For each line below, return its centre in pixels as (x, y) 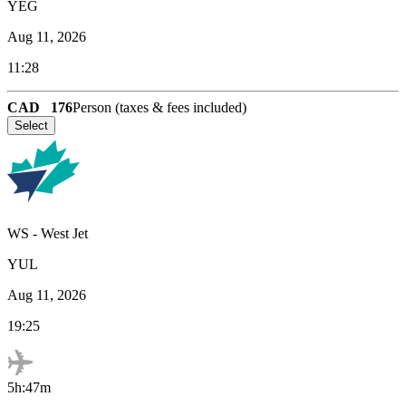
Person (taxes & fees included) (159, 107)
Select (31, 125)
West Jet (64, 233)
